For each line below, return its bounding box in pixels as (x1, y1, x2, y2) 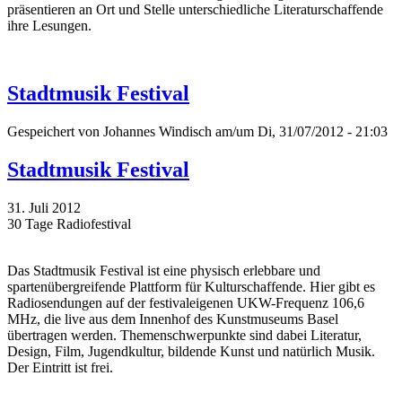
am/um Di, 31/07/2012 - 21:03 (212, 124, 388, 140)
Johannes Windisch (103, 124, 212, 140)
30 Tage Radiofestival (7, 216, 131, 232)
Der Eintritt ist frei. (7, 360, 113, 376)
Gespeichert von (7, 124, 103, 140)
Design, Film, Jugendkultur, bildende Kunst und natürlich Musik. (7, 344, 375, 360)
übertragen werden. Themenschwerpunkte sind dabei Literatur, (7, 328, 362, 344)
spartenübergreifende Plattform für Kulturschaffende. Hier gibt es (7, 279, 375, 295)
